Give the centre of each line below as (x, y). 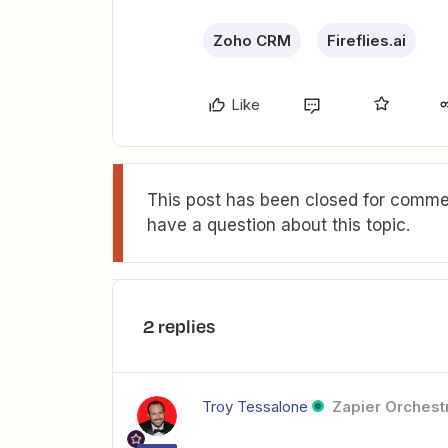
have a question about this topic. (278, 225)
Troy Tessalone (255, 406)
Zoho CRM (252, 40)
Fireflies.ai (366, 40)
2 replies (179, 326)
